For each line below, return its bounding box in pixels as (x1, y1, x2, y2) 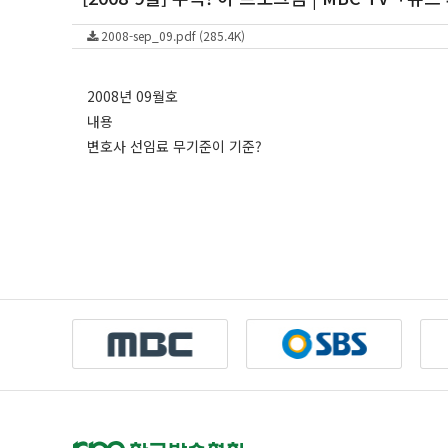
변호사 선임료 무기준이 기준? (87, 136, 262, 156)
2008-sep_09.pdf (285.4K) (98, 27, 245, 44)
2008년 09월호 (87, 86, 178, 106)
